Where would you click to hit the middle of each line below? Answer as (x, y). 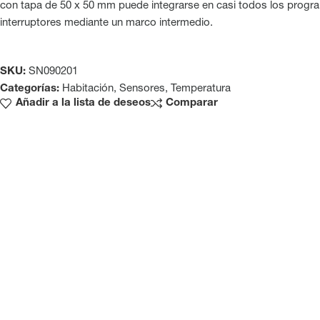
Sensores (142, 89)
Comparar (192, 103)
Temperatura (201, 89)
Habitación (88, 89)
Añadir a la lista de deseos (83, 103)
